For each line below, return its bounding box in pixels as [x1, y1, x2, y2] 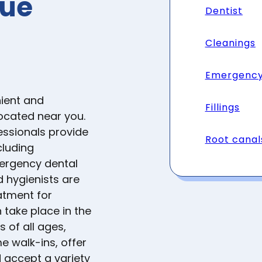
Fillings [205, 101, 240, 114]
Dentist [205, 4, 243, 18]
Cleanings [205, 36, 256, 50]
